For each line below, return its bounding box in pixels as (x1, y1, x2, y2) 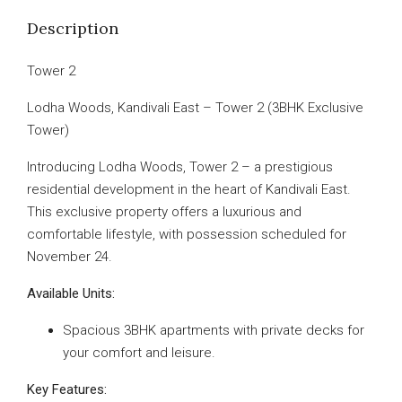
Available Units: (27, 285, 115, 301)
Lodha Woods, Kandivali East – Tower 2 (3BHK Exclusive (27, 100, 363, 116)
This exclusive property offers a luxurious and (27, 204, 301, 220)
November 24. (27, 249, 112, 265)
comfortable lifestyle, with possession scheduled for (27, 226, 346, 242)
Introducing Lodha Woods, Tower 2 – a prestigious (27, 159, 333, 175)
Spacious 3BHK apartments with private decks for (63, 322, 364, 338)
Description (27, 18, 118, 39)
